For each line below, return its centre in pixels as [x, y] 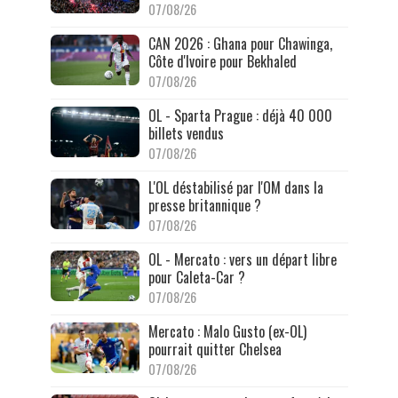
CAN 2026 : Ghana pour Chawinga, [240, 44]
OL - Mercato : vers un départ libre [242, 260]
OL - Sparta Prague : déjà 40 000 [240, 116]
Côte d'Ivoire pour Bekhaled [222, 62]
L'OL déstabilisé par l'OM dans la [235, 188]
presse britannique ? [204, 206]
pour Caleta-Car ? [196, 278]
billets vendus [186, 134]
